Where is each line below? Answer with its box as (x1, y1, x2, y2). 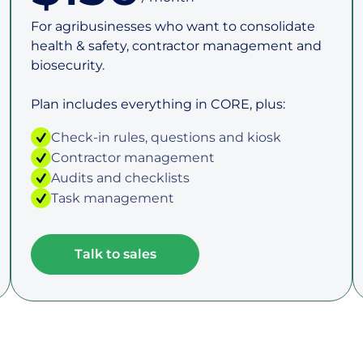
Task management (51, 190, 175, 206)
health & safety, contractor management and (31, 38, 322, 53)
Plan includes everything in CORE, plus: (31, 96, 286, 112)
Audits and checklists (51, 169, 190, 186)
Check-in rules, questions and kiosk (51, 129, 282, 145)
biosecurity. (31, 58, 105, 73)
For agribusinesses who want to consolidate (31, 19, 316, 34)
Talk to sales (74, 246, 156, 262)
